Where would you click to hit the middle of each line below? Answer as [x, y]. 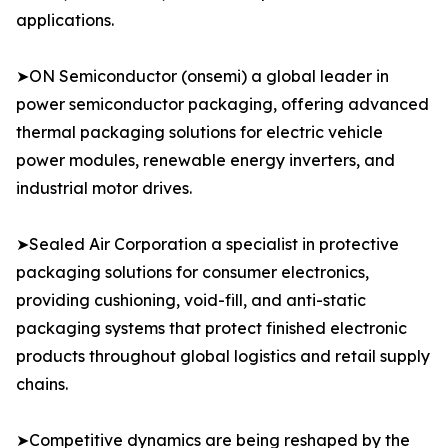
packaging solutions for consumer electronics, [192, 272]
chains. [42, 384]
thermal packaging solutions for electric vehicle [199, 132]
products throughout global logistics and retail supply [223, 356]
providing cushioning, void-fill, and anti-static [191, 300]
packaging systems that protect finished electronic [211, 328]
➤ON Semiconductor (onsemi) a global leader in [202, 76]
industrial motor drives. [104, 188]
